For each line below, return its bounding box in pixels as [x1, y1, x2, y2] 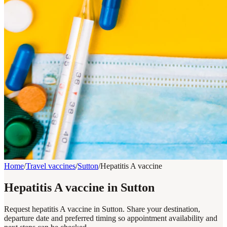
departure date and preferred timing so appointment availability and [4, 213, 217, 222]
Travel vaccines [26, 162, 75, 170]
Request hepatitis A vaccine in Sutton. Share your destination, [4, 204, 200, 213]
